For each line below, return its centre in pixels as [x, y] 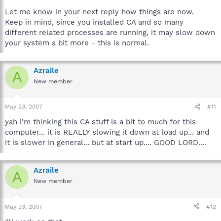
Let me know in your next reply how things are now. [99, 12]
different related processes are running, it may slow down [110, 32]
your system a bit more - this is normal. [77, 43]
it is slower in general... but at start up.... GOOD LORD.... [106, 143]
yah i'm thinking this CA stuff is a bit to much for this [100, 122]
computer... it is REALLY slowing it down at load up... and [107, 132]
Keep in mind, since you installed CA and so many [94, 22]
